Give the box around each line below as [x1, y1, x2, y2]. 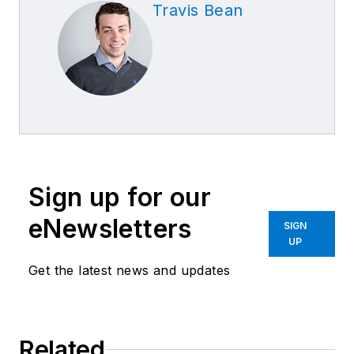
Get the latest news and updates [28, 262, 231, 279]
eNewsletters [28, 213, 192, 245]
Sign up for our [28, 182, 211, 213]
